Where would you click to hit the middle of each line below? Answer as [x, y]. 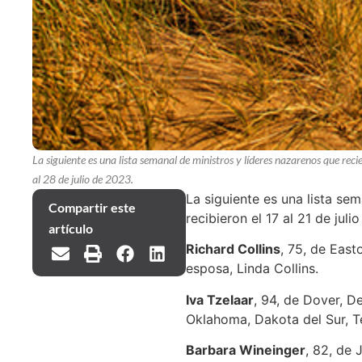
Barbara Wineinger [245, 350]
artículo [71, 228]
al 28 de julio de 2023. [83, 179]
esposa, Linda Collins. [252, 269]
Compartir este [92, 207]
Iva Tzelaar [219, 299]
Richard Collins [233, 249]
